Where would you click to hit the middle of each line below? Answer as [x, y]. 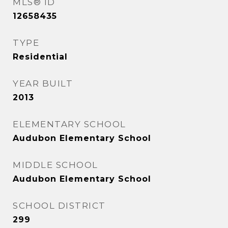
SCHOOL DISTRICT [59, 206]
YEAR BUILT [43, 83]
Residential [40, 57]
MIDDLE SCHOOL [55, 165]
